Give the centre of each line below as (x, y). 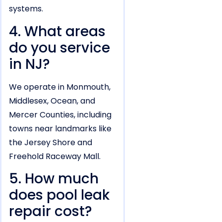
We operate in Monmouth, (60, 87)
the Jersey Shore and (51, 142)
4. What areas (57, 31)
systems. (26, 9)
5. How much (54, 179)
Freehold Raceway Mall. (55, 156)
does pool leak (59, 195)
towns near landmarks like (60, 128)
